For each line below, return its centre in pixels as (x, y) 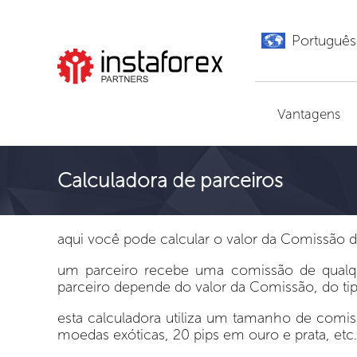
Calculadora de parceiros (170, 180)
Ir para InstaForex (142, 105)
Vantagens (309, 114)
